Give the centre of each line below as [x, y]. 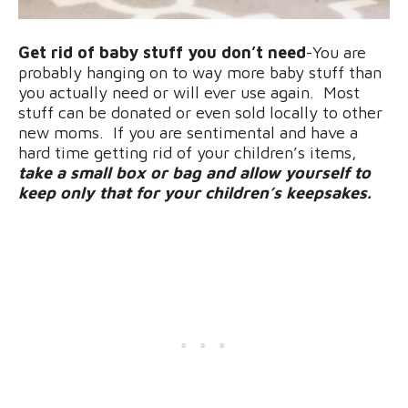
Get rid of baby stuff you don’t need [162, 52]
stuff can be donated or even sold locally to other [200, 112]
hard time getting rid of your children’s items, [188, 152]
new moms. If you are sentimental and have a [188, 132]
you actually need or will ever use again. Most [189, 92]
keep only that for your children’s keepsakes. [199, 192]
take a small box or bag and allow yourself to [194, 172]
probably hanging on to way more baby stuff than [200, 72]
